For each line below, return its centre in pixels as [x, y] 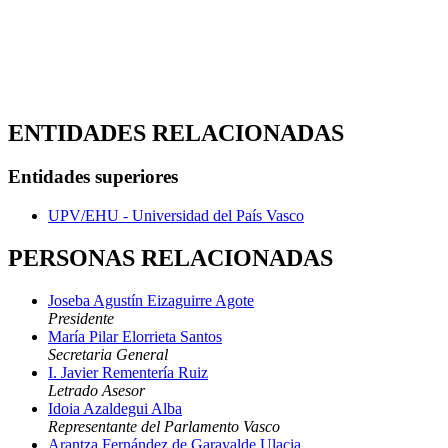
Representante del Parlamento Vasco [164, 426]
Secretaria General [108, 354]
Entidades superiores [93, 177]
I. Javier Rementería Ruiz [128, 372]
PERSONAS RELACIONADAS [170, 258]
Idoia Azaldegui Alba [115, 408]
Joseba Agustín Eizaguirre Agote [151, 300]
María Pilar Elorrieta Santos [135, 336]
